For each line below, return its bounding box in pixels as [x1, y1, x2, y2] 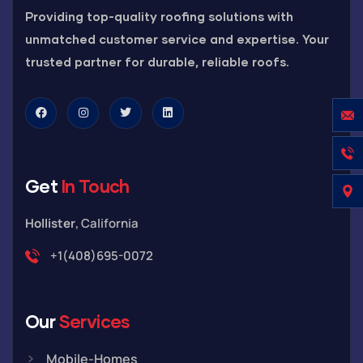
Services [58, 310, 130, 332]
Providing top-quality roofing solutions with [25, 8, 293, 23]
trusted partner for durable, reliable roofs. [25, 53, 289, 69]
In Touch [61, 174, 130, 197]
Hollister [25, 214, 75, 232]
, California [75, 214, 139, 232]
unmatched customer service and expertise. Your [25, 31, 329, 46]
